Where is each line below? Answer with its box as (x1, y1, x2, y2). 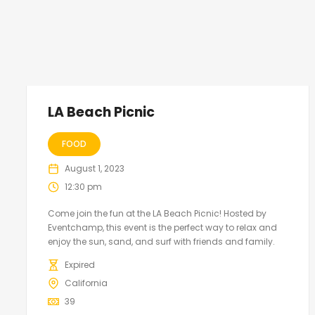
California (65, 277, 108, 290)
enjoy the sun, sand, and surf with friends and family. (48, 236, 275, 248)
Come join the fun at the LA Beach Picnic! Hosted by (48, 207, 266, 220)
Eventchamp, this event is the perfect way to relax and (48, 221, 277, 234)
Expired (65, 259, 95, 271)
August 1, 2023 (65, 162, 124, 175)
